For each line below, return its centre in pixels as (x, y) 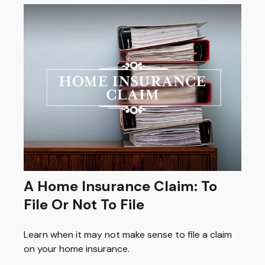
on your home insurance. (77, 249)
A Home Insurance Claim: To (120, 186)
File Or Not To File (84, 205)
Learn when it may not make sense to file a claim (128, 235)
